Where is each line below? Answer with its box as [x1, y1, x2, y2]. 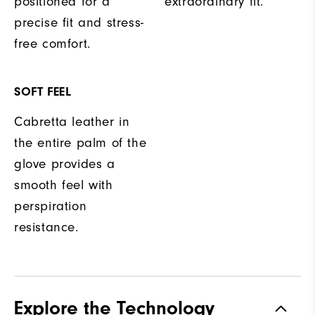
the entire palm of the [14, 135, 147, 151]
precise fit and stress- [14, 15, 144, 31]
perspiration [14, 198, 87, 214]
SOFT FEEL [14, 84, 72, 100]
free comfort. [14, 36, 91, 52]
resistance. [14, 219, 79, 236]
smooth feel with [14, 177, 113, 193]
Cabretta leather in [14, 114, 130, 130]
